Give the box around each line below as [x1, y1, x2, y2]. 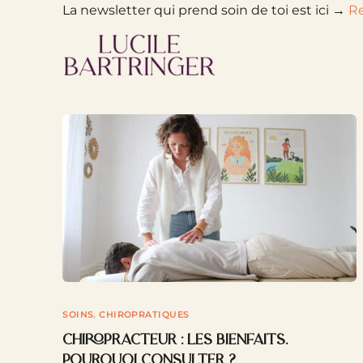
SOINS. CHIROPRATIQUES [62, 309, 190, 321]
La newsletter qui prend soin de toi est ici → [62, 2, 349, 18]
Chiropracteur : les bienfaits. [62, 333, 288, 349]
